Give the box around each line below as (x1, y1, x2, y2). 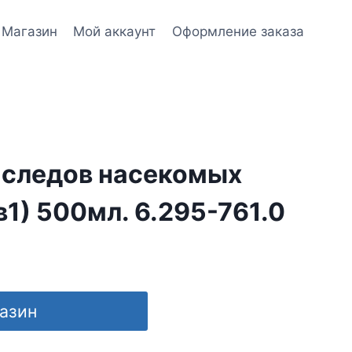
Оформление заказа (171, 23, 304, 39)
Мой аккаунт (73, 23, 156, 39)
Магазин (2, 23, 58, 39)
